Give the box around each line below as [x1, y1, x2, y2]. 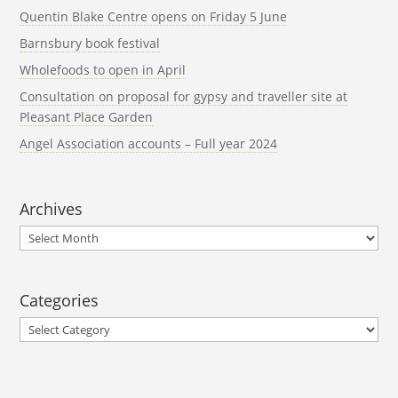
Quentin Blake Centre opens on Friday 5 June [20, 8, 288, 25]
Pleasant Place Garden [20, 108, 154, 125]
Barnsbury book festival [20, 35, 161, 52]
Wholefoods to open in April [20, 61, 187, 78]
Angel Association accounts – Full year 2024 [20, 135, 278, 152]
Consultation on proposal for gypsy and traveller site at [20, 88, 348, 105]
